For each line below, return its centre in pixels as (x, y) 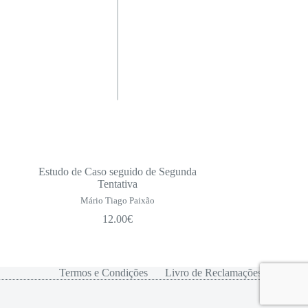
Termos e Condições (103, 273)
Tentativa (118, 184)
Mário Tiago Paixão (118, 201)
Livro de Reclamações (213, 273)
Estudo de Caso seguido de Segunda (118, 172)
